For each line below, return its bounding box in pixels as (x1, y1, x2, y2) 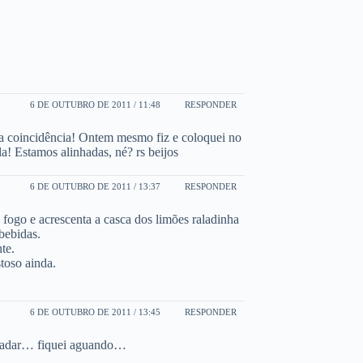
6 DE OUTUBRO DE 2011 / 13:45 (30, 306, 160, 317)
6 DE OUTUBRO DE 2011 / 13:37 (30, 181, 160, 191)
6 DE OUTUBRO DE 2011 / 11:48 (30, 99, 160, 109)
